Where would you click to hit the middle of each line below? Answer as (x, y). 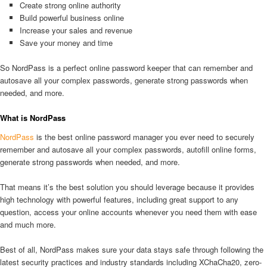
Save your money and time (66, 42)
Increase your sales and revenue (76, 30)
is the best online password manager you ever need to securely (144, 136)
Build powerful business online (72, 17)
